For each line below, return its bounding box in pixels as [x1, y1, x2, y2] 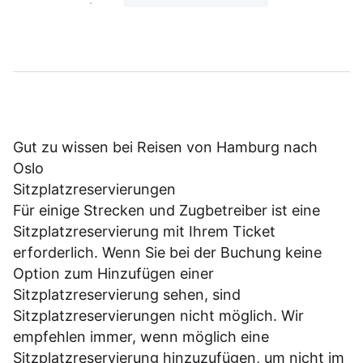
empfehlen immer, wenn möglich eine [13, 328, 269, 346]
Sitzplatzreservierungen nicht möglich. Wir [13, 307, 304, 325]
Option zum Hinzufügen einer [13, 265, 214, 283]
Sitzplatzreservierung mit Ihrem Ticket [13, 223, 275, 241]
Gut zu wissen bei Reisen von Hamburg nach [13, 139, 318, 156]
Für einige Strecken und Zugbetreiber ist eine [13, 202, 320, 220]
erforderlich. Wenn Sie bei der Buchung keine [13, 244, 322, 262]
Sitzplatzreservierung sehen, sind [13, 286, 241, 304]
